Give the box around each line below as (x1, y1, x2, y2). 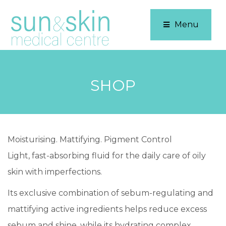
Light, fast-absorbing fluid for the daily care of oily (8, 150, 206, 160)
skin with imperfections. (8, 166, 102, 177)
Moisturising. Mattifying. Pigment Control (8, 134, 172, 144)
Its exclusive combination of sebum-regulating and (8, 188, 213, 198)
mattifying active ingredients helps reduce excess (8, 204, 207, 214)
